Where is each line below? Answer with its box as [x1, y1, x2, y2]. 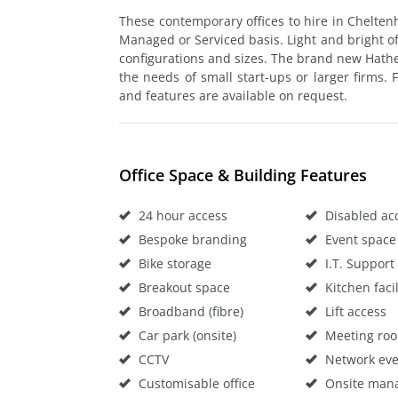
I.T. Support [321, 254, 394, 272]
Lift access [321, 302, 386, 320]
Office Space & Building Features [119, 163, 367, 186]
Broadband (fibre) [135, 302, 243, 320]
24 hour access [135, 206, 227, 224]
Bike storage [135, 254, 211, 272]
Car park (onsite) [135, 326, 236, 344]
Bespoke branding [135, 230, 247, 248]
